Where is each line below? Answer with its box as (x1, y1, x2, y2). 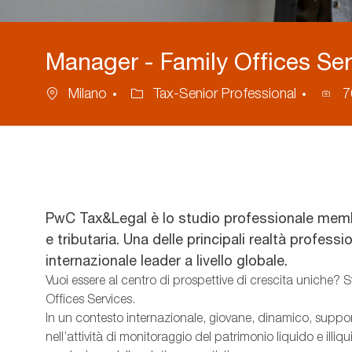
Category (130, 84, 186, 101)
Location (45, 84, 99, 101)
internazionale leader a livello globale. (46, 251, 288, 269)
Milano (64, 85, 111, 102)
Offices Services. (46, 291, 135, 307)
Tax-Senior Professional (149, 85, 300, 102)
